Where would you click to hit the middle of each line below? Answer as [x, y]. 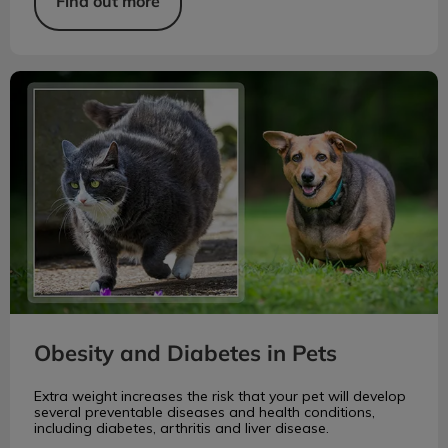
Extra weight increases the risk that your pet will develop [220, 396]
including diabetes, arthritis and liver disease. [181, 428]
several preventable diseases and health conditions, [204, 412]
